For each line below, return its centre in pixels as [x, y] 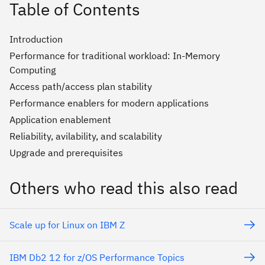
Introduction [36, 39]
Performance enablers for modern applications [109, 103]
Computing [33, 70]
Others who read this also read [124, 188]
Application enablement [60, 120]
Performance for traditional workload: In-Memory [115, 56]
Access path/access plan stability [81, 87]
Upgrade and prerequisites [66, 153]
